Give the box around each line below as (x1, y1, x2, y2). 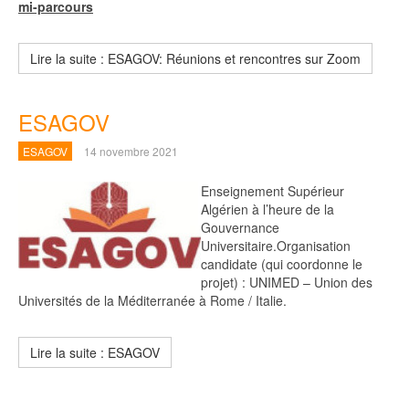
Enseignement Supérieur (201, 182, 344, 200)
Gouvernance (201, 218, 279, 236)
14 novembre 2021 (84, 143, 178, 159)
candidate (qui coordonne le (201, 255, 362, 273)
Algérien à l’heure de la (201, 200, 334, 218)
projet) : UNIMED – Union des (201, 273, 372, 291)
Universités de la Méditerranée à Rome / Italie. (18, 291, 287, 309)
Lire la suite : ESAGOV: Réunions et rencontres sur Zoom (30, 49, 361, 68)
